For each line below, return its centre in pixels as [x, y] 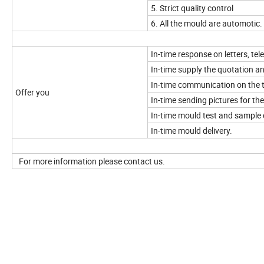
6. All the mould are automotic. [207, 24]
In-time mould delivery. [192, 131]
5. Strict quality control [192, 8]
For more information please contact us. [90, 161]
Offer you [32, 93]
